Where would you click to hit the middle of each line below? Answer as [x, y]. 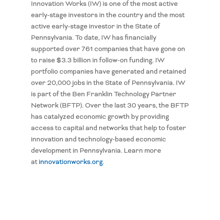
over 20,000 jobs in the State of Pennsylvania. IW [108, 83]
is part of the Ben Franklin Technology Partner [103, 94]
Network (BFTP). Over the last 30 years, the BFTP [110, 106]
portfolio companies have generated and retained [108, 72]
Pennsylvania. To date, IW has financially [93, 38]
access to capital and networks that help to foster [108, 128]
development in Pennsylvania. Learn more [96, 151]
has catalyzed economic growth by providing [100, 117]
